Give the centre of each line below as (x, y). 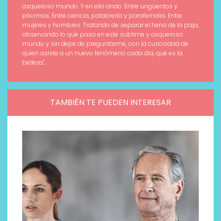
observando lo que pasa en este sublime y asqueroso (103, 35)
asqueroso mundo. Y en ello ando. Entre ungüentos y (100, 6)
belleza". (34, 63)
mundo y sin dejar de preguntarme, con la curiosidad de (105, 44)
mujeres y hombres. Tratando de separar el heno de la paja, (110, 25)
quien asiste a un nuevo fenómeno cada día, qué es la (102, 53)
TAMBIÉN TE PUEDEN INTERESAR (110, 103)
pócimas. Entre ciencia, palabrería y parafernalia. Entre (102, 16)
